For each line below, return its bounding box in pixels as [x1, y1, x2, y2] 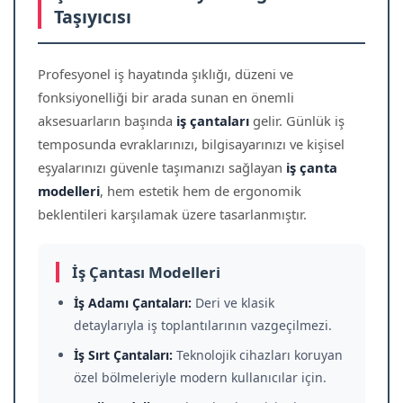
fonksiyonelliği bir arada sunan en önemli [38, 88, 294, 106]
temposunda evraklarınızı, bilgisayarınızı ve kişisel [38, 135, 345, 153]
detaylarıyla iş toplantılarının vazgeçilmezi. [74, 317, 332, 334]
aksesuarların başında [38, 112, 176, 130]
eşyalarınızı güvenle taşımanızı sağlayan [38, 158, 286, 176]
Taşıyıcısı [54, 4, 131, 29]
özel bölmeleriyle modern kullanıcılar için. [74, 369, 327, 386]
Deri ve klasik [192, 294, 274, 311]
